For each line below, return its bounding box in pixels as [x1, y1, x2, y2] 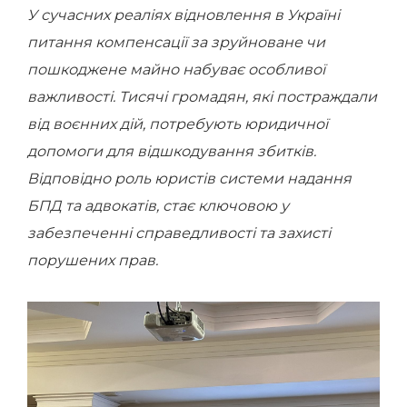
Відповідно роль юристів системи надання [27, 170, 352, 187]
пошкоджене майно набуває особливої [27, 61, 325, 78]
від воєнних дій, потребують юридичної [27, 115, 328, 133]
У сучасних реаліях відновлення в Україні [27, 6, 340, 24]
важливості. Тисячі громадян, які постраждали [27, 88, 377, 105]
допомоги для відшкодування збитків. [27, 143, 316, 160]
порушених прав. [27, 252, 162, 269]
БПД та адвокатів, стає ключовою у [27, 197, 289, 214]
